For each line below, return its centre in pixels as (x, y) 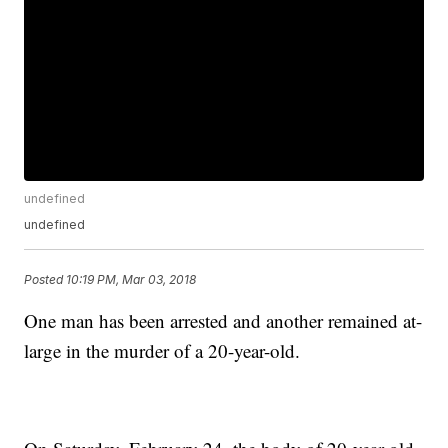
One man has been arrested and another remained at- (223, 321)
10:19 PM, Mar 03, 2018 (131, 279)
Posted (45, 279)
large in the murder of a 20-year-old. (162, 351)
